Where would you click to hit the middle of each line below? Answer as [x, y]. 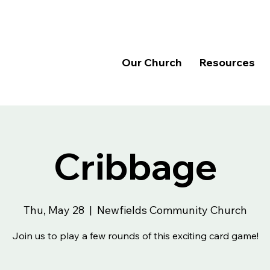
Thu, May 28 [54, 210]
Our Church [152, 63]
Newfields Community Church [172, 210]
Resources [227, 63]
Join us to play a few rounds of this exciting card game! [135, 236]
